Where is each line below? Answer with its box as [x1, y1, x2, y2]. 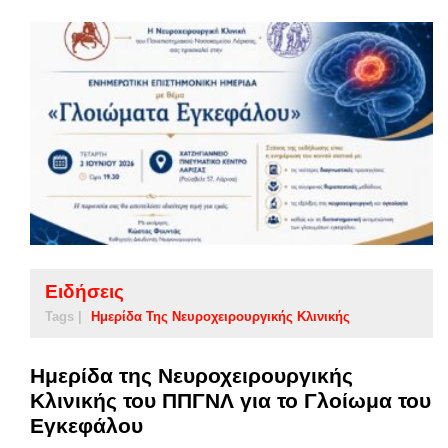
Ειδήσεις [45, 281, 124, 303]
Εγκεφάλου [30, 414, 143, 438]
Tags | [45, 309, 82, 325]
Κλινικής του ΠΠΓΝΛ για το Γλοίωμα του [30, 389, 431, 413]
